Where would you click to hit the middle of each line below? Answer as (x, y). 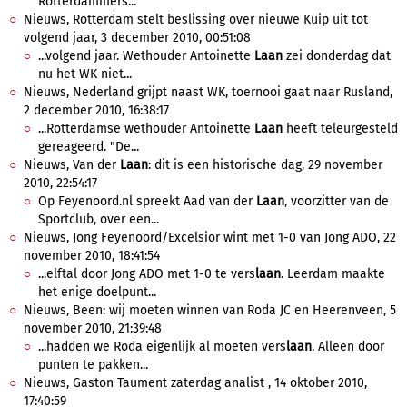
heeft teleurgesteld (340, 129)
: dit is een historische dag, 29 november (265, 165)
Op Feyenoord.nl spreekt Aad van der (147, 201)
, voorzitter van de (337, 201)
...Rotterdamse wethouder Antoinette (146, 129)
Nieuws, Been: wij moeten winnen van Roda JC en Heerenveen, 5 (210, 310)
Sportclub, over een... (99, 219)
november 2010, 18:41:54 (92, 256)
